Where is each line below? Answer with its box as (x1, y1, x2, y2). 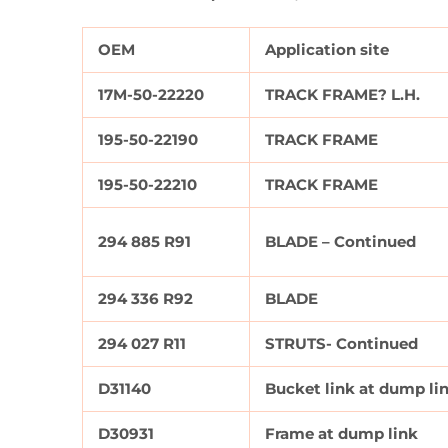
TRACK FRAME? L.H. (265, 85, 420, 105)
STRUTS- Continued (265, 334, 418, 354)
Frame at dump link (265, 424, 418, 444)
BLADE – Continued (265, 232, 416, 252)
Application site (265, 40, 389, 60)
